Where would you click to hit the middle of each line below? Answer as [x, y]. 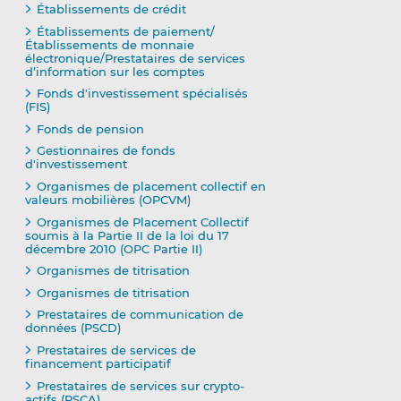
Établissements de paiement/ [125, 31]
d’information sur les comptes [115, 71]
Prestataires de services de [116, 350]
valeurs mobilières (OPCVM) [107, 200]
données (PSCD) [73, 328]
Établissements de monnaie [109, 44]
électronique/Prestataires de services [135, 58]
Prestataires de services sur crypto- [140, 385]
